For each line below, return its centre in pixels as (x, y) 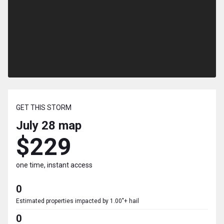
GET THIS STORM (44, 108)
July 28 (36, 126)
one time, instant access (54, 165)
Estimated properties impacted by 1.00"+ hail (77, 201)
